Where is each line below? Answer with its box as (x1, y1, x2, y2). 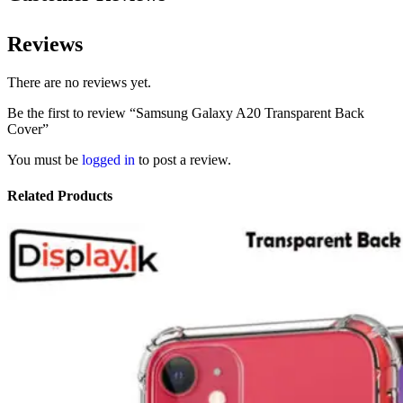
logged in (82, 152, 135, 168)
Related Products (7, 187, 112, 203)
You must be (7, 152, 82, 168)
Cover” (7, 121, 49, 138)
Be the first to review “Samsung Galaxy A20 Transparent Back (7, 105, 364, 121)
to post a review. (135, 152, 231, 168)
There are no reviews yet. (7, 75, 151, 91)
